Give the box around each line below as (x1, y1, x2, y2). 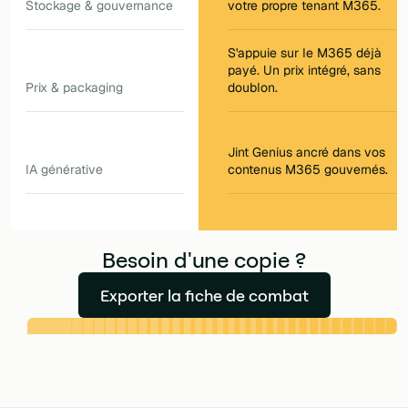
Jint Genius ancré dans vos (227, 144, 385, 161)
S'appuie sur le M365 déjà (227, 45, 382, 62)
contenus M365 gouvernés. (227, 161, 388, 178)
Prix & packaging (25, 79, 123, 97)
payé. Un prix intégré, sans (227, 62, 381, 79)
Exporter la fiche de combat (99, 284, 309, 305)
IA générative (25, 161, 103, 178)
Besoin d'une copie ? (101, 246, 307, 274)
